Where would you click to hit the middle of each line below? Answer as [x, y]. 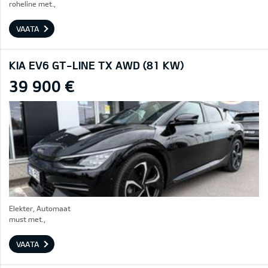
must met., [27, 219]
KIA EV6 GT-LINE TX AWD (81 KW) [96, 65]
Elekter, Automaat [40, 208]
